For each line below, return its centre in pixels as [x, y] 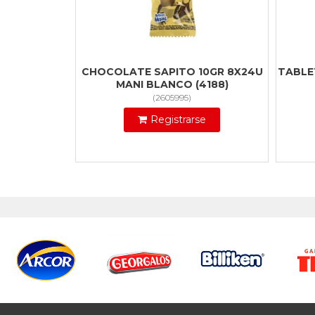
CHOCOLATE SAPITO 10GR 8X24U [172, 72]
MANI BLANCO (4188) [172, 85]
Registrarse [178, 120]
